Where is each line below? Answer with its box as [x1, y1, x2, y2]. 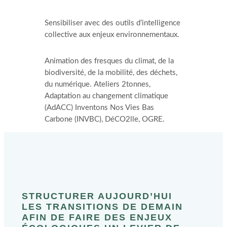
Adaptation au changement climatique [45, 92, 169, 100]
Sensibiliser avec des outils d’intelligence [45, 19, 181, 27]
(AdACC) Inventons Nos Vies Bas [45, 103, 155, 111]
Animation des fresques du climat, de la [45, 57, 174, 65]
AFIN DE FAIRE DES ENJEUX [21, 212, 172, 223]
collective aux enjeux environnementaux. [45, 30, 180, 39]
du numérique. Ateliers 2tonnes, [45, 80, 151, 88]
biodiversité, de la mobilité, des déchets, [45, 68, 178, 77]
